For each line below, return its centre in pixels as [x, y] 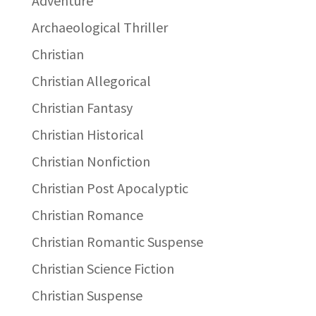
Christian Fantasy [82, 107]
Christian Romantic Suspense [117, 241]
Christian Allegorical [91, 80]
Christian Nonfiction [91, 161]
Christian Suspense [87, 295]
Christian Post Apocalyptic [110, 188]
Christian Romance [87, 214]
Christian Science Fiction [103, 268]
